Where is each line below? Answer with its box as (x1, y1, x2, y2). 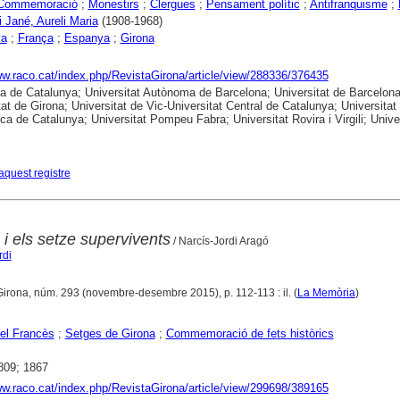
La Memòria (296, 287, 355, 299)
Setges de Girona (64, 327, 155, 340)
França (17, 30, 54, 45)
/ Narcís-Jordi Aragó (170, 235, 269, 247)
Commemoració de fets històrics (165, 327, 334, 340)
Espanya (63, 30, 110, 45)
